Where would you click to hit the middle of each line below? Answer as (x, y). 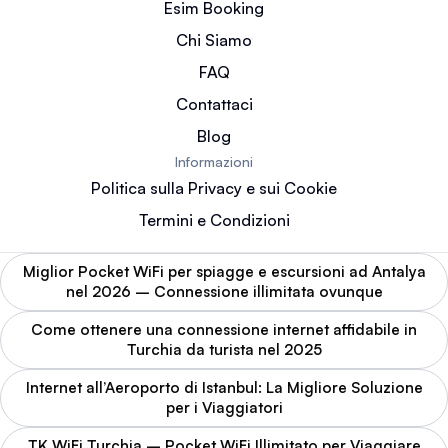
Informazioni (214, 162)
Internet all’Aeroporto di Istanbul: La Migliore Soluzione (224, 388)
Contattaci (214, 104)
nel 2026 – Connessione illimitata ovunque (224, 292)
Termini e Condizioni (214, 220)
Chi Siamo (214, 40)
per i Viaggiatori (224, 408)
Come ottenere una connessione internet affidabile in (224, 330)
